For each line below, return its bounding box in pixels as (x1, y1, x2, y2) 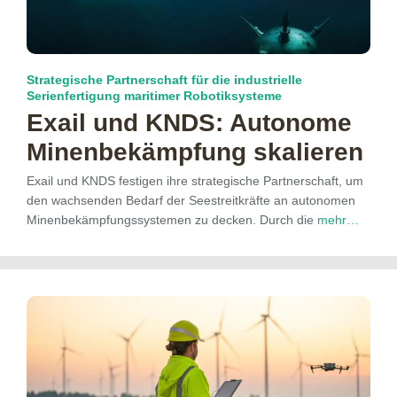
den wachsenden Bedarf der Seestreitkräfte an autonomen (27, 192, 355, 207)
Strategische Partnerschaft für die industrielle (27, 72, 302, 87)
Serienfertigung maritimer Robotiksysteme (27, 88, 282, 103)
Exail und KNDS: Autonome (27, 108, 352, 136)
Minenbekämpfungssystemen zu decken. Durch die (27, 212, 317, 227)
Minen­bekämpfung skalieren (27, 137, 363, 166)
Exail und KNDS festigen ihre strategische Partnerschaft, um (27, 173, 363, 188)
